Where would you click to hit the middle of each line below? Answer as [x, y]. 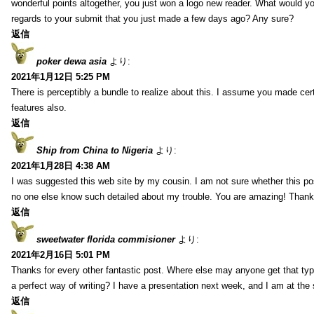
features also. [39, 107]
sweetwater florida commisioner [106, 239]
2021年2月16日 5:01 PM [61, 254]
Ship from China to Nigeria [95, 150]
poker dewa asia [71, 61]
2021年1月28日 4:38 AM [61, 165]
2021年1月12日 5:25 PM [61, 76]
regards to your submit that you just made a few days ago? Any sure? [152, 18]
